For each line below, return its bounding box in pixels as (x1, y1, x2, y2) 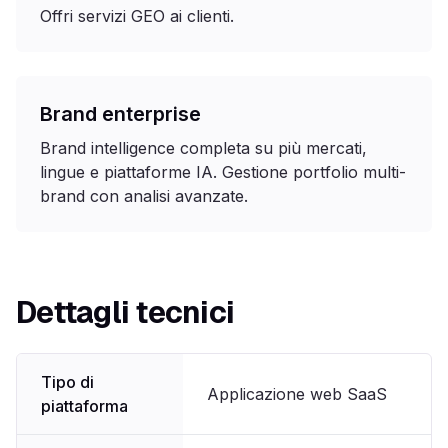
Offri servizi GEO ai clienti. (40, 6, 234, 26)
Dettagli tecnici (16, 293, 234, 332)
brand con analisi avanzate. (40, 186, 248, 206)
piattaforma (41, 396, 128, 416)
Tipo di (41, 372, 94, 392)
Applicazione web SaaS (207, 384, 387, 404)
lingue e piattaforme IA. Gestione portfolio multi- (40, 162, 406, 182)
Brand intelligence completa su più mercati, (40, 138, 367, 158)
